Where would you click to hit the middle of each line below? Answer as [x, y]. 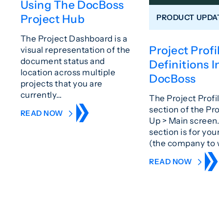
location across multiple [68, 72]
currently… [41, 95]
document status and [63, 61]
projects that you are [61, 84]
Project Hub [53, 19]
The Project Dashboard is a [74, 39]
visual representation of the [75, 50]
